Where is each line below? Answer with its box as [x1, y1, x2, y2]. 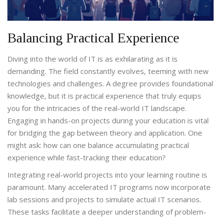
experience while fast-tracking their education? [7, 152, 166, 163]
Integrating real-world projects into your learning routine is [7, 170, 207, 180]
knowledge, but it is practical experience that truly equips [7, 91, 201, 101]
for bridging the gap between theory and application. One [7, 128, 202, 138]
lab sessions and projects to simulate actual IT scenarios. [7, 194, 201, 205]
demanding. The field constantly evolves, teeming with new [7, 66, 209, 76]
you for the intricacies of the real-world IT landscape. [7, 103, 186, 113]
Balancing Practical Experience [7, 30, 179, 46]
